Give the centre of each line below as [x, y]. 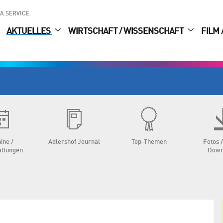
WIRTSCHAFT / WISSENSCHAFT [127, 32]
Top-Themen [149, 142]
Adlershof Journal [74, 142]
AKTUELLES [29, 32]
